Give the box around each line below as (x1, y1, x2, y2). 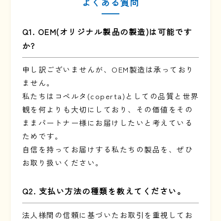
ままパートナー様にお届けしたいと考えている (22, 117, 193, 128)
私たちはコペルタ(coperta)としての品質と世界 (22, 91, 199, 102)
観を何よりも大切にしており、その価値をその (22, 104, 193, 115)
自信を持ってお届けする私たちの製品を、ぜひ (22, 144, 193, 155)
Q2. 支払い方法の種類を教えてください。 (22, 185, 186, 197)
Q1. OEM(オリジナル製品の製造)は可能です (22, 26, 192, 38)
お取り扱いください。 (22, 157, 104, 168)
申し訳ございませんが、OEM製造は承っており (22, 64, 194, 75)
